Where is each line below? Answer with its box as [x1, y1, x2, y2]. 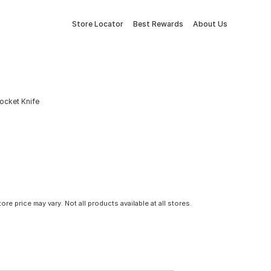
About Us [193, 19, 227, 28]
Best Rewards [133, 19, 183, 28]
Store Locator [72, 19, 123, 28]
